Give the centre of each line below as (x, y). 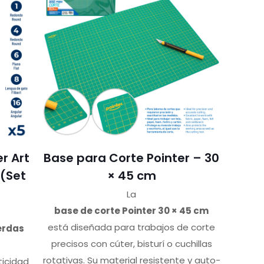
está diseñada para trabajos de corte (132, 227)
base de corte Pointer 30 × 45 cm (132, 211)
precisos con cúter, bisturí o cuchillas (131, 244)
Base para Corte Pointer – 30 (132, 158)
